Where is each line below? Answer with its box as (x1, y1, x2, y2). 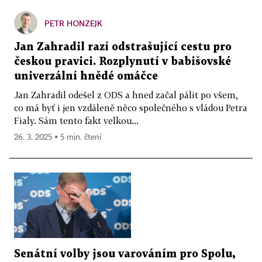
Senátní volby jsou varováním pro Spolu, (14, 249, 235, 260)
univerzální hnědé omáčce (14, 71, 158, 81)
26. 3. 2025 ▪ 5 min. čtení (14, 133, 101, 142)
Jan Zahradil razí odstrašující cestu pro (14, 42, 232, 52)
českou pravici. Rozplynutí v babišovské (14, 56, 231, 67)
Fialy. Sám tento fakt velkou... (14, 115, 139, 126)
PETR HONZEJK (44, 18, 102, 28)
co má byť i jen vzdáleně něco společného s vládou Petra (14, 102, 247, 113)
